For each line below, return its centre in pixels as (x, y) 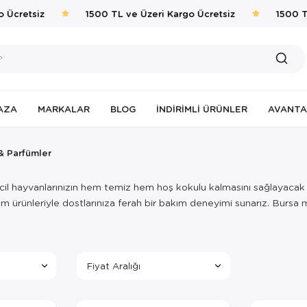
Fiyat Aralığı (113, 266)
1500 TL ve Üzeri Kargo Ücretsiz (157, 13)
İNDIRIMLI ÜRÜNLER (202, 109)
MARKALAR (64, 109)
